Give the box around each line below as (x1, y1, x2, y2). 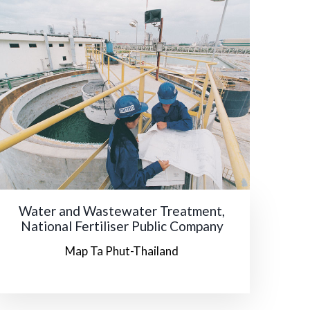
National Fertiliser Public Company (20, 217, 224, 234)
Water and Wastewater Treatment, (19, 202, 225, 219)
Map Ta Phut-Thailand (65, 243, 179, 258)
